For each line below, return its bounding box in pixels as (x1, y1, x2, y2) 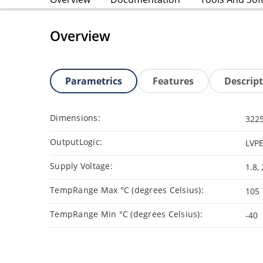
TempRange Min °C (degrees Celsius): (50, 208, 203, 220)
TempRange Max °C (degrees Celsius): (50, 184, 204, 195)
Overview (50, 26, 110, 46)
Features (153, 74, 194, 87)
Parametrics (65, 74, 122, 87)
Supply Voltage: (50, 160, 113, 171)
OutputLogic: (50, 136, 102, 147)
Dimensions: (50, 112, 100, 123)
